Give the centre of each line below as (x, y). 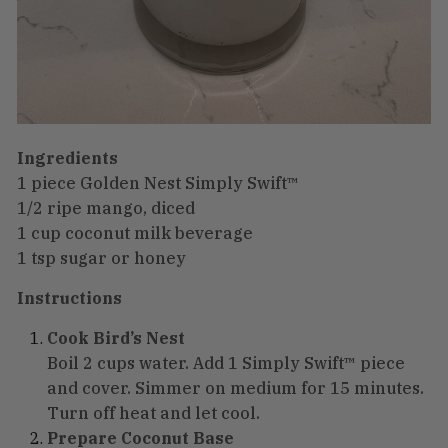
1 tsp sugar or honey (101, 257)
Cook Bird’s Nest (116, 337)
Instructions (69, 297)
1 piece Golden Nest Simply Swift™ (158, 182)
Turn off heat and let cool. (153, 412)
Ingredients (67, 157)
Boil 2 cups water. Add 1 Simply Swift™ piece (226, 362)
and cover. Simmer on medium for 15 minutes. (235, 387)
